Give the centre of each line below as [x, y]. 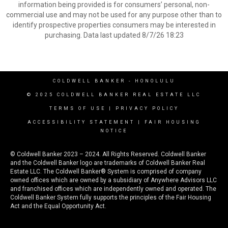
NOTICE [114, 131]
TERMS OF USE [77, 108]
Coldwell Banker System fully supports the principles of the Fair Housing [111, 197]
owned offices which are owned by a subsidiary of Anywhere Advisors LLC [113, 180]
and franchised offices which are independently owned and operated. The [113, 189]
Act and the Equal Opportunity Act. [58, 206]
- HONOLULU [150, 81]
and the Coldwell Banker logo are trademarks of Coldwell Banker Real [108, 163]
